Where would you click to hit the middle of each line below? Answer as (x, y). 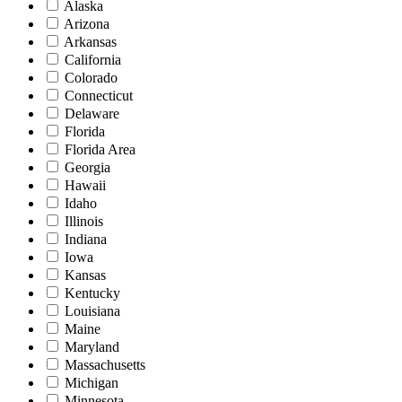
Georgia (87, 168)
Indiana (86, 240)
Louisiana (92, 311)
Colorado (91, 78)
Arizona (87, 24)
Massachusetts (105, 365)
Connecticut (99, 96)
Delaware (92, 114)
